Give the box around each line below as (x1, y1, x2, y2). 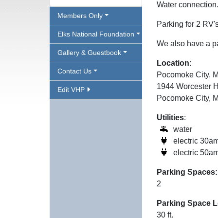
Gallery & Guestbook (57, 49, 121, 56)
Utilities (157, 113, 184, 122)
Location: (157, 59, 192, 67)
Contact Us (57, 67, 91, 75)
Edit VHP (57, 86, 87, 93)
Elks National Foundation (57, 30, 134, 38)
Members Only (57, 12, 103, 19)
